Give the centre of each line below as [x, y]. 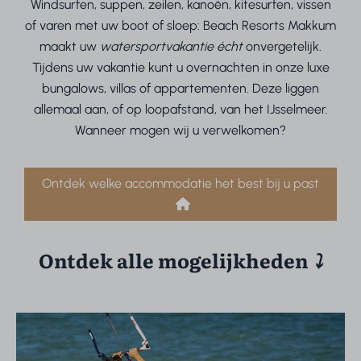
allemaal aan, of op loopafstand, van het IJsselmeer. [180, 110]
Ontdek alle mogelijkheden [176, 260]
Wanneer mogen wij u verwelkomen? [180, 131]
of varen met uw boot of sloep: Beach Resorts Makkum [180, 26]
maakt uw [70, 47]
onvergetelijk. [282, 47]
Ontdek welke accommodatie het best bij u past [180, 184]
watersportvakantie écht [171, 47]
